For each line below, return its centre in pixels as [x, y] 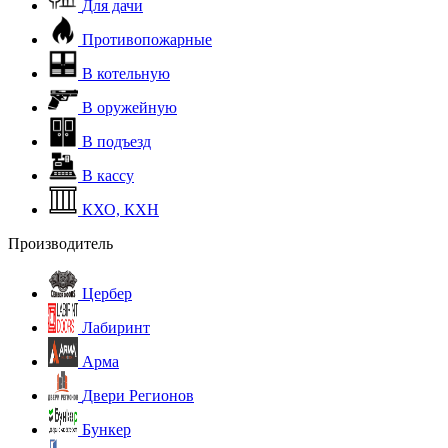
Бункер [106, 429]
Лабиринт [116, 327]
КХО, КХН [120, 209]
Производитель [60, 243]
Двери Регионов [138, 395]
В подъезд [116, 141]
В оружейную [129, 107]
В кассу [108, 175]
